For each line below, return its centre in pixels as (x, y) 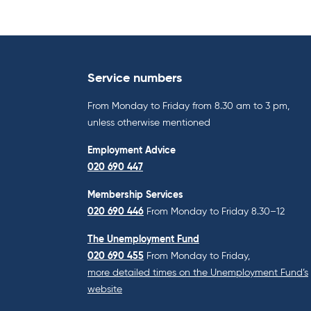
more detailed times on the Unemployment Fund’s (198, 272)
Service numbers (135, 78)
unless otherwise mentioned (149, 123)
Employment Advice (132, 150)
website (105, 289)
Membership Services (135, 195)
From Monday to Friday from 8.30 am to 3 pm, (188, 106)
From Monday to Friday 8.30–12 (216, 211)
